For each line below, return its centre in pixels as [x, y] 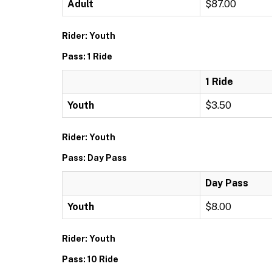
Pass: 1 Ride [87, 56]
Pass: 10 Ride [90, 259]
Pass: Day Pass [94, 158]
